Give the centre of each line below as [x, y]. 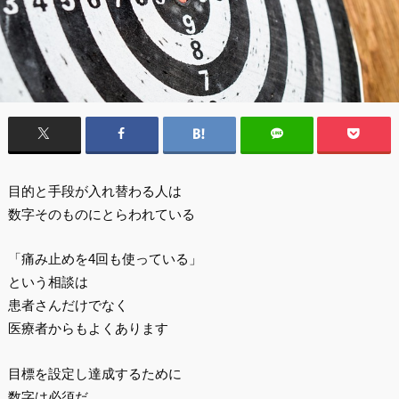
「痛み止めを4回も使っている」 [105, 259]
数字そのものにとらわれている [101, 214]
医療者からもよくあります [88, 329]
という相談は [48, 282]
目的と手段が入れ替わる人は [94, 191]
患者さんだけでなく [68, 305]
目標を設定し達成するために [94, 373]
